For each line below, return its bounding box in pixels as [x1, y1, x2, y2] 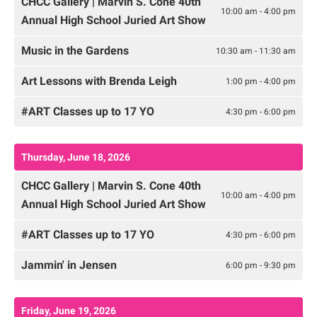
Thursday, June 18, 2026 [21, 151, 130, 163]
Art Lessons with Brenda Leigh [21, 74, 177, 88]
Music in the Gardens [21, 44, 129, 58]
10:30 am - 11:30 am [216, 45, 296, 56]
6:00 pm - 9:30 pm [226, 260, 296, 270]
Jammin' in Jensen [21, 258, 117, 272]
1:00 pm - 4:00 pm [226, 76, 296, 86]
